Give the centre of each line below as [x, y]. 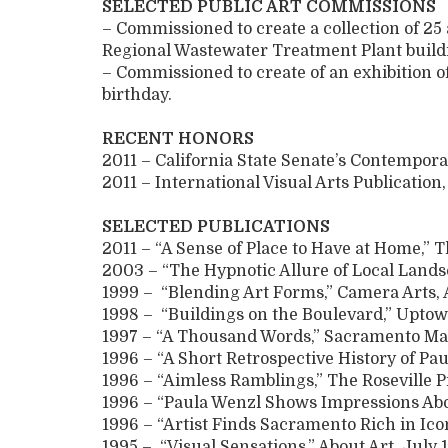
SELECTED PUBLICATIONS [216, 227]
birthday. [137, 95]
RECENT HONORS [178, 139]
